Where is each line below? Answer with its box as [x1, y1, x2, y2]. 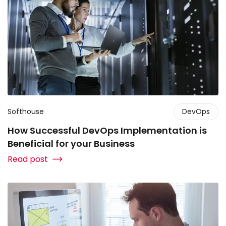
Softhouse [8, 106, 44, 117]
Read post [8, 153, 48, 165]
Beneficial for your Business [8, 137, 135, 150]
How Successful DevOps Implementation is [8, 124, 207, 137]
